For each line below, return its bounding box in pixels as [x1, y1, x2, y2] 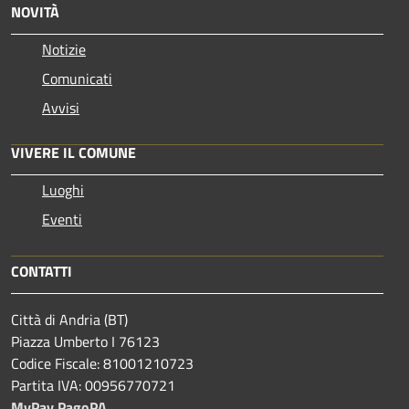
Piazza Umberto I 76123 [11, 330, 160, 352]
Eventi [42, 207, 82, 230]
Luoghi [42, 178, 84, 201]
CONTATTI [11, 259, 72, 282]
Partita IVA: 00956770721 [11, 373, 175, 396]
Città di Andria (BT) [11, 308, 128, 330]
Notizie [42, 37, 86, 60]
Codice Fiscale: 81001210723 [11, 351, 194, 374]
